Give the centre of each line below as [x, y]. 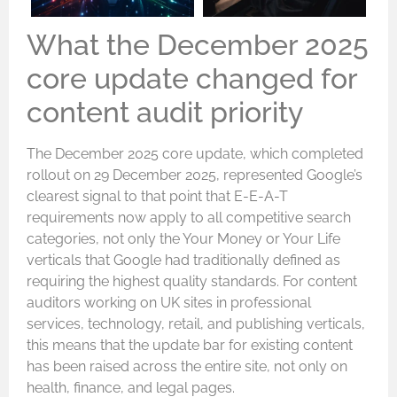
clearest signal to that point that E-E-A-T [157, 196]
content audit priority [165, 112]
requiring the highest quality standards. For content [192, 281]
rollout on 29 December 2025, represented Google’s [195, 175]
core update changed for [192, 78]
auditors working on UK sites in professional [169, 302]
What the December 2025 [198, 44]
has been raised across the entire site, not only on [187, 366]
